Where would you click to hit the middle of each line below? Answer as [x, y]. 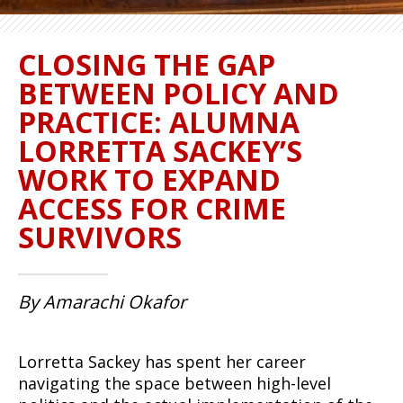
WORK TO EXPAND [149, 179]
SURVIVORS [100, 237]
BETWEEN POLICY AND [179, 93]
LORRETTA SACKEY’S [160, 151]
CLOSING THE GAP [147, 64]
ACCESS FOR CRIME [152, 208]
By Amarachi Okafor [102, 302]
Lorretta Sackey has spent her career [162, 362]
